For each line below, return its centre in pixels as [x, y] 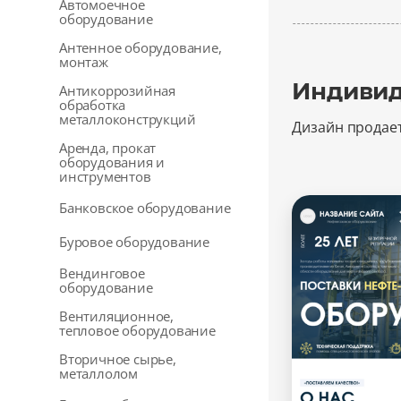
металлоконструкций [128, 119]
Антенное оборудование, [141, 47]
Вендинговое [102, 273]
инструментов [105, 176]
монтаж [84, 62]
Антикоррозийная [118, 90]
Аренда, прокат [108, 148]
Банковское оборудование [145, 208]
